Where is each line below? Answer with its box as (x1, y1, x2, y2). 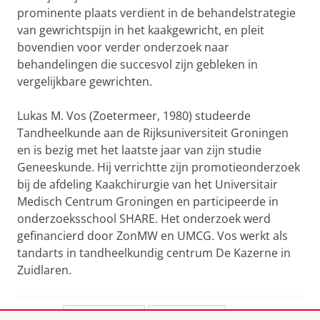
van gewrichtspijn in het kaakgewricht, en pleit (17, 22, 264, 38)
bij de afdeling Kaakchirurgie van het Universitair (17, 176, 278, 192)
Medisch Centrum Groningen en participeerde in (17, 194, 279, 209)
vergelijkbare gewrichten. (17, 74, 152, 89)
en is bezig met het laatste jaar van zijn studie (17, 142, 261, 158)
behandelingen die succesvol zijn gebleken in (17, 56, 258, 72)
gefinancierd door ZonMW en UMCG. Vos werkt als (17, 228, 288, 244)
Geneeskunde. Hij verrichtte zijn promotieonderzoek (17, 159, 300, 175)
